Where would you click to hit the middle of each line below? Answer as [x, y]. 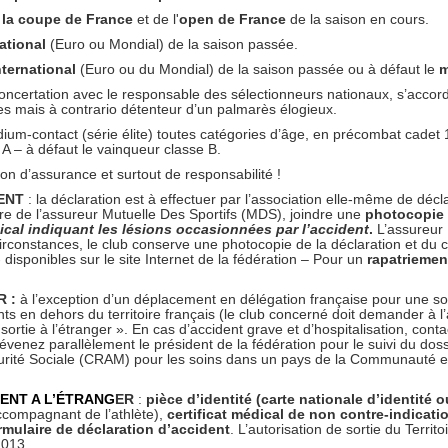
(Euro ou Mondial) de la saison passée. [174, 44]
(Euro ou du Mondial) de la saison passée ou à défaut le [259, 69]
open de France [234, 19]
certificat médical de [236, 414]
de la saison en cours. [359, 19]
